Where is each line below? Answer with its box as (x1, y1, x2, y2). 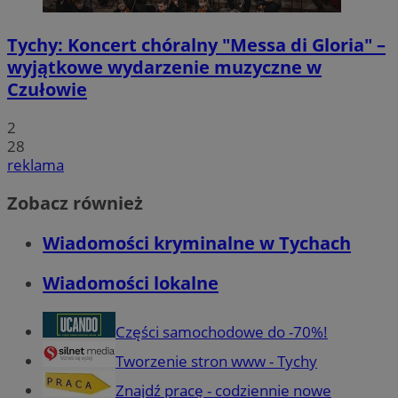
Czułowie (7, 76, 87, 101)
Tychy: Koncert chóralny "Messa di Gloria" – (7, 32, 386, 57)
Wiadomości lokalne (43, 270, 219, 295)
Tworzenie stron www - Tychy (115, 351, 317, 371)
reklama (7, 154, 64, 175)
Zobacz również (7, 190, 143, 215)
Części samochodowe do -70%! (115, 322, 328, 342)
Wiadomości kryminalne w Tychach (43, 230, 351, 255)
